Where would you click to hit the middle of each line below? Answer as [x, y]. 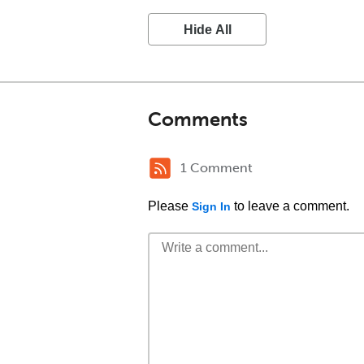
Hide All [207, 30]
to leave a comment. [290, 206]
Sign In [211, 206]
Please [170, 206]
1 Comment [217, 168]
